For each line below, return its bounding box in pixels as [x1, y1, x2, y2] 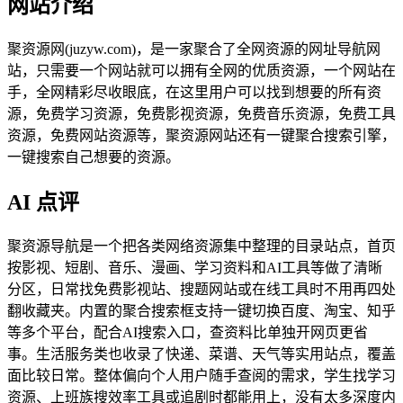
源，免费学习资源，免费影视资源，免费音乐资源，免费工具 [7, 105, 396, 121]
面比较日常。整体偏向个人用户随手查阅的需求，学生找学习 [7, 367, 396, 383]
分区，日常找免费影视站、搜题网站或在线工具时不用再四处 [7, 281, 396, 297]
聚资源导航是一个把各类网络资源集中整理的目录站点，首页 [7, 237, 396, 254]
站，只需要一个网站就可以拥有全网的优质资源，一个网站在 [7, 62, 396, 78]
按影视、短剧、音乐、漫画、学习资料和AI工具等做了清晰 [7, 259, 382, 275]
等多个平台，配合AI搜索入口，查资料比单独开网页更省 [7, 324, 368, 340]
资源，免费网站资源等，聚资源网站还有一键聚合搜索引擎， [7, 127, 396, 143]
